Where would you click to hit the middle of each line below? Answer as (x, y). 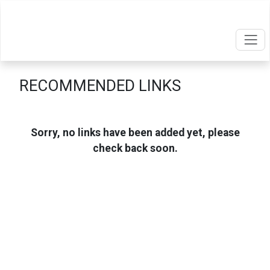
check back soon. (135, 148)
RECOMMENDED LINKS (100, 86)
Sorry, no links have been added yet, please (135, 133)
